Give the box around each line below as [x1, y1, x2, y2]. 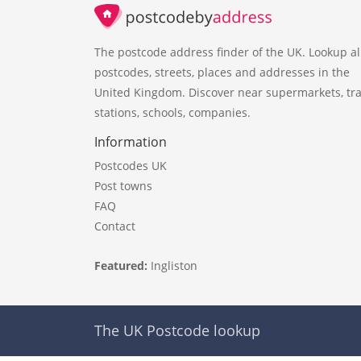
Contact [94, 218, 135, 234]
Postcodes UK [94, 157, 167, 173]
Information [94, 132, 167, 151]
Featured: [94, 257, 151, 273]
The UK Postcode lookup [94, 320, 260, 340]
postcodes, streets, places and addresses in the [94, 64, 350, 80]
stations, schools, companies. [94, 104, 251, 120]
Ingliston [151, 257, 197, 273]
